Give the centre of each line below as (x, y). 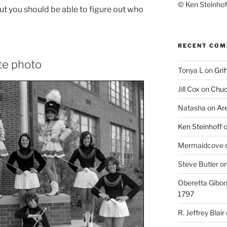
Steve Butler (198, 164)
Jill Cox (188, 89)
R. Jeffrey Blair (201, 213)
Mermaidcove (200, 145)
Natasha (192, 108)
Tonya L (190, 70)
